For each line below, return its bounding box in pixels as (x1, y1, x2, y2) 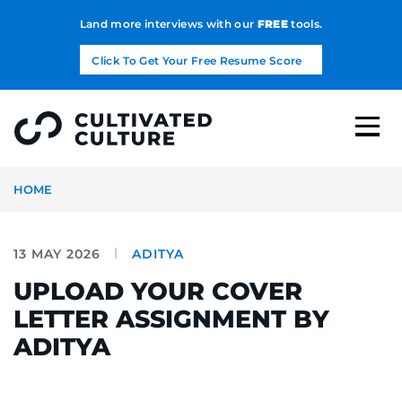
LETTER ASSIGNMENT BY (13, 303, 329, 334)
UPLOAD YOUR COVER (13, 275, 302, 306)
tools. (287, 16, 323, 31)
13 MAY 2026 (13, 245, 100, 262)
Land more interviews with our (79, 16, 258, 31)
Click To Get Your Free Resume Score (92, 53, 302, 67)
